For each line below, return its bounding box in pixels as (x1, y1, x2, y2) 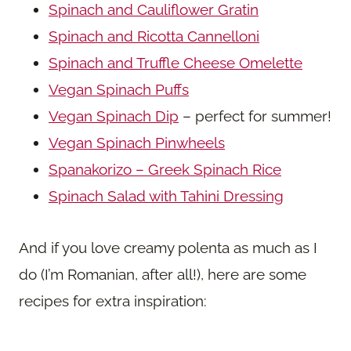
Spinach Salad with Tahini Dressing (49, 186, 284, 204)
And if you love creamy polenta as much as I (19, 238, 317, 256)
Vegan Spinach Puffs (49, 80, 189, 98)
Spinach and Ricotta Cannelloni (49, 27, 259, 45)
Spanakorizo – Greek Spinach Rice (49, 160, 281, 178)
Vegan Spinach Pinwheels (49, 133, 225, 151)
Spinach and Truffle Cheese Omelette (49, 53, 302, 71)
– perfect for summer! (179, 107, 331, 125)
